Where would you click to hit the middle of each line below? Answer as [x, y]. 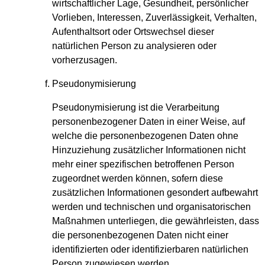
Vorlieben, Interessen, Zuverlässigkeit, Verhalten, [154, 18]
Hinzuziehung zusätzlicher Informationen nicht [149, 150]
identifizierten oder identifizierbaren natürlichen [150, 250]
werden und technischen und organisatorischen [151, 207]
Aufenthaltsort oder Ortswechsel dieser [133, 32]
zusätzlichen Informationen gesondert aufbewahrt [155, 193]
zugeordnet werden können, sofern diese [138, 179]
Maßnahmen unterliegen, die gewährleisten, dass [156, 221]
